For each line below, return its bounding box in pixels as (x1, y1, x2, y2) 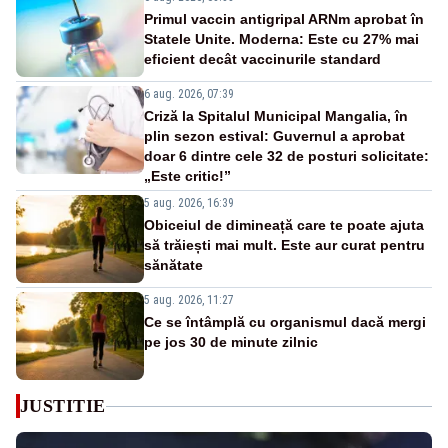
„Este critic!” (144, 168, 231, 185)
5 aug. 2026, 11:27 (144, 293, 234, 308)
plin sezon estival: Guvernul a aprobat (144, 128, 405, 145)
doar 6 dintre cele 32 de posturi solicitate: (144, 148, 429, 165)
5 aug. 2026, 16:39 (144, 196, 234, 211)
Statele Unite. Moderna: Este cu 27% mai (144, 31, 419, 48)
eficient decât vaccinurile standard (144, 51, 381, 68)
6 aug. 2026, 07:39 (144, 87, 234, 102)
